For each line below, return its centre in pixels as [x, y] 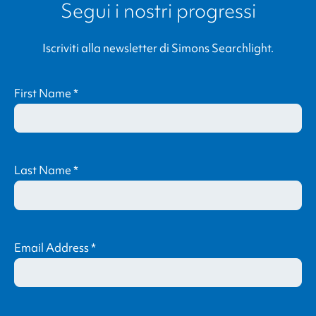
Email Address [53, 247]
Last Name [44, 170]
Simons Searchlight [221, 48]
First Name [44, 93]
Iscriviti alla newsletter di [107, 48]
